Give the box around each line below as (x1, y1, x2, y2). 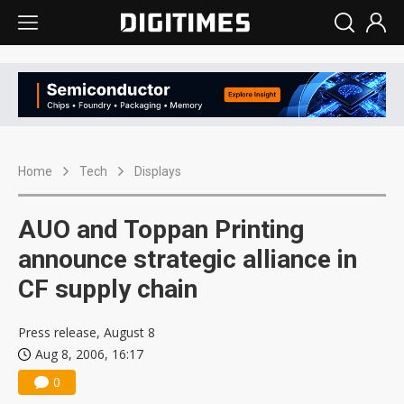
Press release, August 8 (18, 324, 155, 342)
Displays (134, 164, 181, 179)
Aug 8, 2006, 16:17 (35, 345, 143, 363)
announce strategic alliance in (18, 244, 357, 275)
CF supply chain (18, 274, 197, 305)
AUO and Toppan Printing (18, 215, 304, 245)
